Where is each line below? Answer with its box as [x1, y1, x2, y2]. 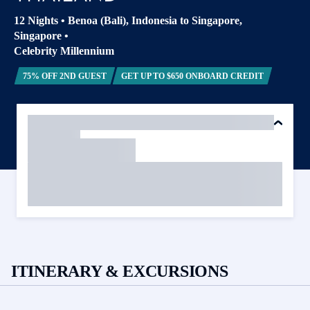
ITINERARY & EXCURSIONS [11, 262, 228, 280]
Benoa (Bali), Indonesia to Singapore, [68, 15, 242, 26]
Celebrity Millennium [14, 45, 114, 57]
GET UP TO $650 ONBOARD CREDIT [121, 71, 264, 81]
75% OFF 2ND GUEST [22, 71, 107, 81]
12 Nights [14, 15, 58, 26]
